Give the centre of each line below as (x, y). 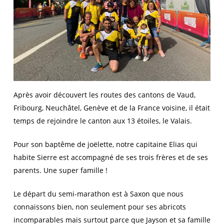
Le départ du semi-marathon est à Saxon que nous (98, 194)
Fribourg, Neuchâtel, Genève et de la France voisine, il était (111, 108)
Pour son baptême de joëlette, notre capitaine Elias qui (105, 144)
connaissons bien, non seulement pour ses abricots (99, 207)
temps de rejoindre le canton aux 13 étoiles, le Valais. (102, 121)
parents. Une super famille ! (60, 170)
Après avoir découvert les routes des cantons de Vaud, (104, 95)
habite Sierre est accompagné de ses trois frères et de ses (110, 157)
